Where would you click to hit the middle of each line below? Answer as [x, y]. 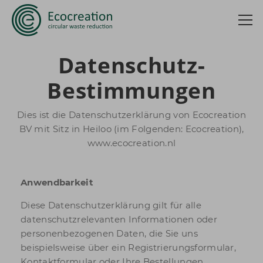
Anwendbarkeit [57, 182]
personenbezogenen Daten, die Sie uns [109, 233]
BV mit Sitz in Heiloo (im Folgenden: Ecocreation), [131, 129]
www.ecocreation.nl [131, 143]
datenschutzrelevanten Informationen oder [119, 219]
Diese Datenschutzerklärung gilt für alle [111, 205]
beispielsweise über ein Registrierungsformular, [129, 247]
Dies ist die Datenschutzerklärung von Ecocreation [131, 115]
